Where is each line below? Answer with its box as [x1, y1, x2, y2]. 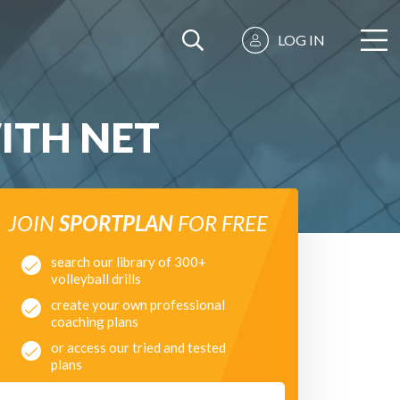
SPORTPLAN [58, 210, 173, 236]
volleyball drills [51, 271, 141, 287]
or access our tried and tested [51, 339, 226, 355]
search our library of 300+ [51, 254, 206, 270]
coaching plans [51, 313, 138, 329]
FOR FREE [172, 210, 268, 236]
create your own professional [51, 296, 225, 312]
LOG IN [278, 31, 325, 48]
